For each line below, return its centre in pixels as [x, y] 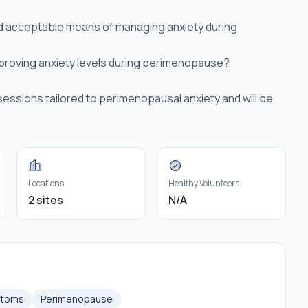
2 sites [46, 200]
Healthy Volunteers [204, 183]
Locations [46, 183]
